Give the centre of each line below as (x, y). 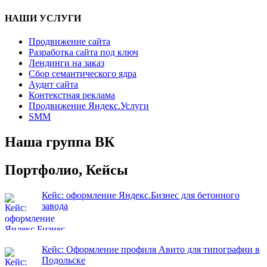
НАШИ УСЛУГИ (43, 18)
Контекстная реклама (72, 95)
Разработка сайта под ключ (83, 52)
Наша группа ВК (60, 142)
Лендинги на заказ (66, 63)
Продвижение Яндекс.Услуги (89, 106)
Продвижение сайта (69, 42)
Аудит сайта (53, 85)
